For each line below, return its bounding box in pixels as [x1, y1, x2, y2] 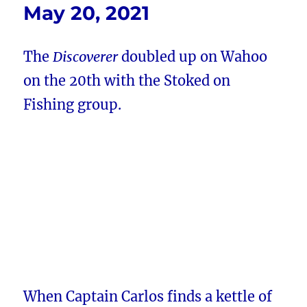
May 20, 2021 [23, 1, 150, 25]
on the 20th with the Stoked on [23, 72, 231, 90]
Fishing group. [23, 96, 122, 114]
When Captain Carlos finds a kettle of [23, 288, 273, 306]
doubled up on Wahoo [118, 48, 268, 66]
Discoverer [53, 48, 119, 66]
